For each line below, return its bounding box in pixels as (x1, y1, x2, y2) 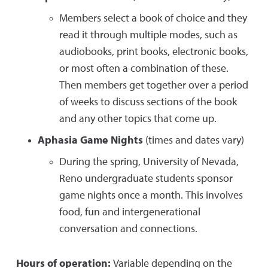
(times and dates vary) (143, 135, 244, 146)
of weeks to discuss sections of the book (59, 97, 237, 108)
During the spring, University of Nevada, (59, 157, 239, 167)
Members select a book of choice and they (59, 13, 247, 24)
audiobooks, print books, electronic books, (59, 47, 248, 57)
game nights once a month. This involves (59, 190, 243, 201)
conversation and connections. (59, 224, 197, 234)
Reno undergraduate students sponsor (59, 173, 233, 184)
